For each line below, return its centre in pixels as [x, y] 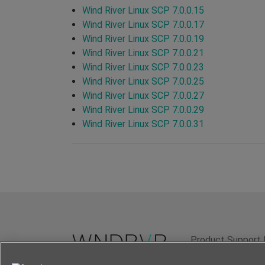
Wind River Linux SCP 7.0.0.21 [143, 53]
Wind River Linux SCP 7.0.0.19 [143, 38]
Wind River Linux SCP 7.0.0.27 [143, 95]
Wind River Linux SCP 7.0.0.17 [143, 24]
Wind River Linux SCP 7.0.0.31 [143, 124]
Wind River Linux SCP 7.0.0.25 [143, 81]
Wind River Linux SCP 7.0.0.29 [143, 109]
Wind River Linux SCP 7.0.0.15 [143, 10]
